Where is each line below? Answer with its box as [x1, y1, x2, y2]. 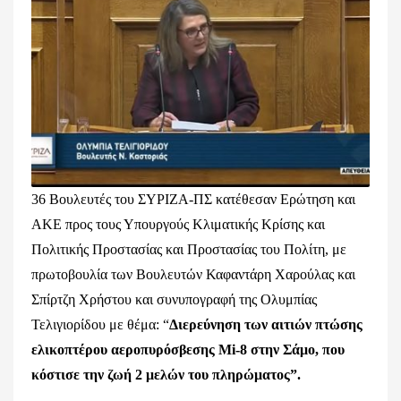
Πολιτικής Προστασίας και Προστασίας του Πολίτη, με [31, 242, 346, 257]
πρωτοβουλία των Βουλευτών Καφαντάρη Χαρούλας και [31, 267, 355, 282]
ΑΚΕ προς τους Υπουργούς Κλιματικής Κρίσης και [31, 217, 325, 232]
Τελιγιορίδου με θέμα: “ [31, 317, 169, 332]
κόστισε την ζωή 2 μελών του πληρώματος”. [31, 367, 301, 382]
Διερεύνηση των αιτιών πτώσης [169, 317, 363, 332]
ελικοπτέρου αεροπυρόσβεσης [31, 342, 218, 357]
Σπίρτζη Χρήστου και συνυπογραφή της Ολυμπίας [31, 292, 317, 307]
